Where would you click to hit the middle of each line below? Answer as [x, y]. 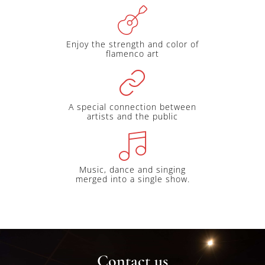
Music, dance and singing [132, 169]
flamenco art [132, 53]
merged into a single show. [132, 179]
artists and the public [132, 116]
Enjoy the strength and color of [132, 44]
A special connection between [132, 106]
